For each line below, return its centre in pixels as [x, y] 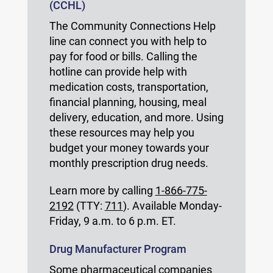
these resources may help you [122, 133]
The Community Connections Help [132, 26]
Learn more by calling [102, 190]
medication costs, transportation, [129, 87]
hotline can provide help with [118, 72]
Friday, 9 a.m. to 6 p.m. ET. [112, 221]
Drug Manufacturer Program [118, 249]
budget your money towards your [129, 148]
